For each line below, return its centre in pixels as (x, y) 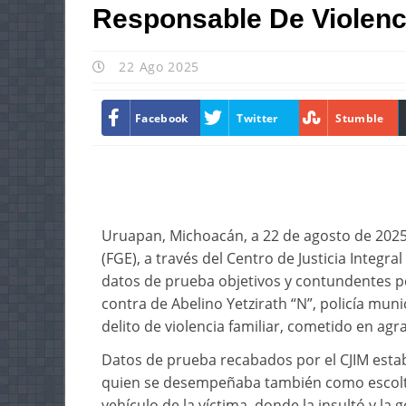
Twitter (257, 118)
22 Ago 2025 (157, 67)
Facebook (162, 118)
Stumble (360, 118)
